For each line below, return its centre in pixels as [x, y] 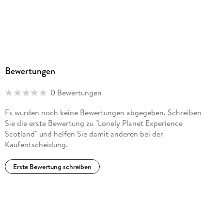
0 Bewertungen [76, 93]
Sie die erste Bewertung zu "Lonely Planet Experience [93, 123]
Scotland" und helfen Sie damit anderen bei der [84, 134]
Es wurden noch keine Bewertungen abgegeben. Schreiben [103, 113]
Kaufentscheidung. [36, 145]
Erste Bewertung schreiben [52, 166]
